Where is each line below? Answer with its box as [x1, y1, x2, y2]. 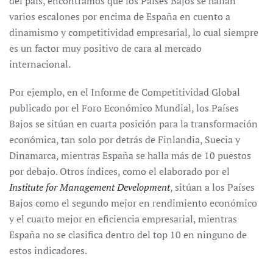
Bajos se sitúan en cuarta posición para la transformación [9, 117, 258, 130]
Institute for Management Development [9, 180, 170, 194]
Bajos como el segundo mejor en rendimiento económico [9, 196, 257, 210]
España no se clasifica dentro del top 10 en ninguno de [9, 228, 247, 241]
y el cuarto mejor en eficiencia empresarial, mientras [9, 212, 237, 225]
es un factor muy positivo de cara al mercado [9, 41, 202, 55]
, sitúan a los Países [170, 180, 255, 194]
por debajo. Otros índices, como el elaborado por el [9, 165, 230, 178]
